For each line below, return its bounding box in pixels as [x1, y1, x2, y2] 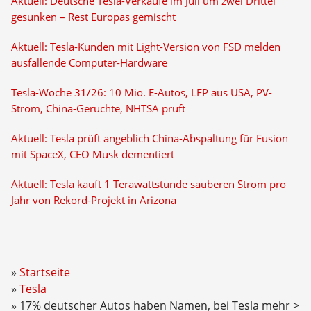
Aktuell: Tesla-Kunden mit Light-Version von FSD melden [10, 40, 280, 53]
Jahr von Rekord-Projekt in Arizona [10, 194, 176, 207]
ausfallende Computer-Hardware [10, 56, 167, 69]
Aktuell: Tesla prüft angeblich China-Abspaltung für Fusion [10, 132, 288, 145]
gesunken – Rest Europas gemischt [10, 10, 176, 24]
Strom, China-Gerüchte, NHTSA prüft [10, 102, 185, 115]
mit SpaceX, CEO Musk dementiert [10, 148, 174, 161]
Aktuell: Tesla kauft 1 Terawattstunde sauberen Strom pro [10, 178, 286, 191]
